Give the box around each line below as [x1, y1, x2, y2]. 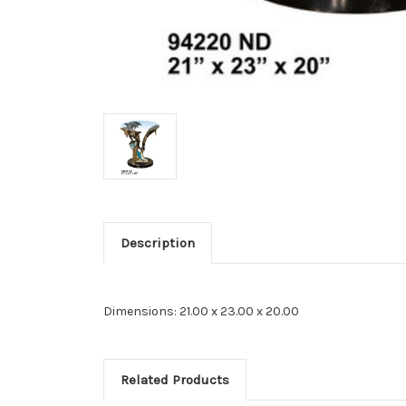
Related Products [120, 371, 229, 388]
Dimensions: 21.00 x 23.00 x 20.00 [103, 303, 299, 319]
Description [120, 234, 195, 251]
